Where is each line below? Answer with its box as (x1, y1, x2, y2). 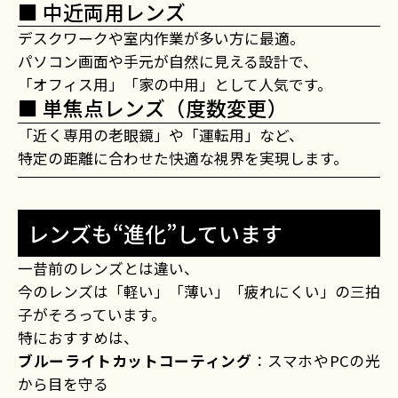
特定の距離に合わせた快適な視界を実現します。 (18, 147, 348, 169)
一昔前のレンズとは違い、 (18, 257, 199, 279)
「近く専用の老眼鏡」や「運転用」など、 (18, 123, 304, 146)
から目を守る (18, 372, 108, 394)
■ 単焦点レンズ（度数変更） (18, 93, 288, 123)
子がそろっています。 (18, 303, 166, 325)
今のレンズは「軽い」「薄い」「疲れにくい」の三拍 (18, 280, 380, 302)
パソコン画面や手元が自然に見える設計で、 (18, 51, 318, 73)
